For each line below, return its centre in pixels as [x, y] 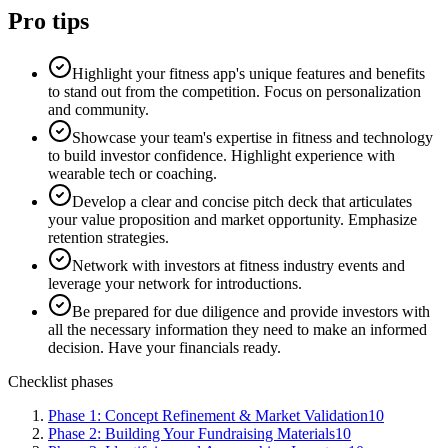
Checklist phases [60, 381]
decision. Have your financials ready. [164, 347]
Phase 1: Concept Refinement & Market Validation [208, 415]
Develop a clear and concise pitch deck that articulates [242, 201]
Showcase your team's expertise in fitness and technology [252, 137]
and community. [98, 109]
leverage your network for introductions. [175, 283]
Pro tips [48, 20]
